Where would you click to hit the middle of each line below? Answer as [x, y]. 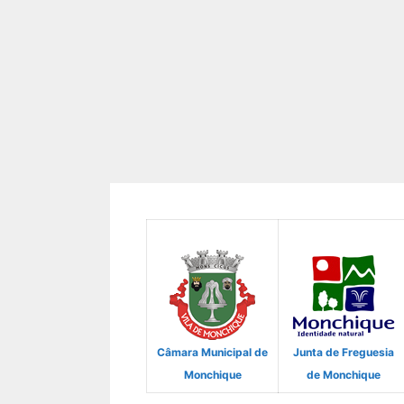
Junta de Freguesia [344, 353]
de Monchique [344, 375]
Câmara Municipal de [212, 353]
